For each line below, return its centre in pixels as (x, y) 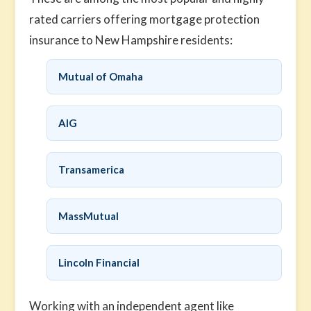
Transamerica (92, 169)
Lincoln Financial (99, 262)
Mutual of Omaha (101, 76)
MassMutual (89, 216)
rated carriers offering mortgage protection (145, 19)
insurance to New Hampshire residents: (131, 40)
